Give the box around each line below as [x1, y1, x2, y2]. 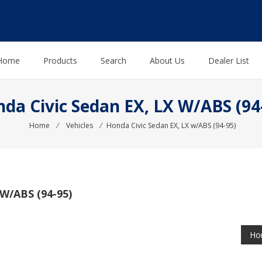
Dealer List [208, 55, 249, 67]
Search [101, 55, 126, 67]
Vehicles [66, 120, 93, 131]
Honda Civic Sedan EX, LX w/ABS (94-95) [106, 120, 236, 131]
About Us [150, 55, 185, 67]
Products [43, 55, 77, 67]
